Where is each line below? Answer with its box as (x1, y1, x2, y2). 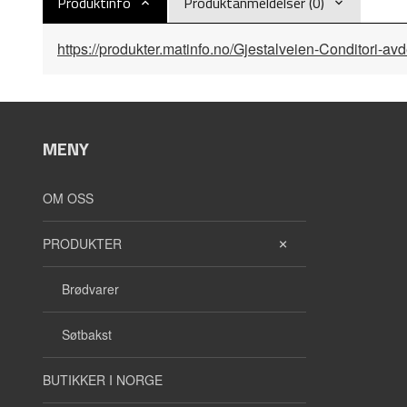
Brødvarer (62, 280, 119, 298)
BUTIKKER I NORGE (43, 371, 163, 389)
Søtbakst (62, 325, 112, 343)
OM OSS (43, 189, 94, 207)
